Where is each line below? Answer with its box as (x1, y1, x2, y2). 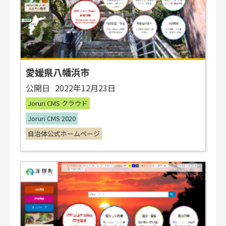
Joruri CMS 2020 (28, 114, 76, 124)
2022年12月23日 (55, 82, 116, 94)
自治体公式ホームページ (28, 129, 100, 139)
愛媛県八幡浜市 (26, 66, 89, 79)
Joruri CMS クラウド (28, 98, 88, 108)
